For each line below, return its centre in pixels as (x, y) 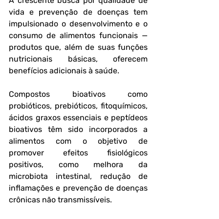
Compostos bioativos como (78, 94)
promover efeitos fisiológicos (78, 153)
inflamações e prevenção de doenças (78, 188)
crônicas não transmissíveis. (60, 200)
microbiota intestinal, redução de (78, 176)
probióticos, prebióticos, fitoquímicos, (78, 106)
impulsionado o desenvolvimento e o (78, 24)
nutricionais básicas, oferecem (78, 59)
